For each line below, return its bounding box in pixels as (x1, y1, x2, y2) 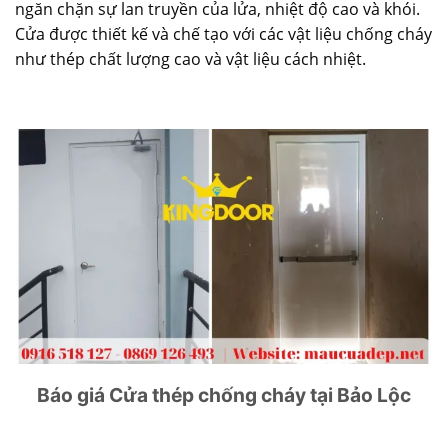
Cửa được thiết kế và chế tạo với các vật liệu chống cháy (15, 22, 432, 45)
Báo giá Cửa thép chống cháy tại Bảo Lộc (37, 383, 411, 408)
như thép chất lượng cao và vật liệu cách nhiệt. (15, 47, 366, 70)
